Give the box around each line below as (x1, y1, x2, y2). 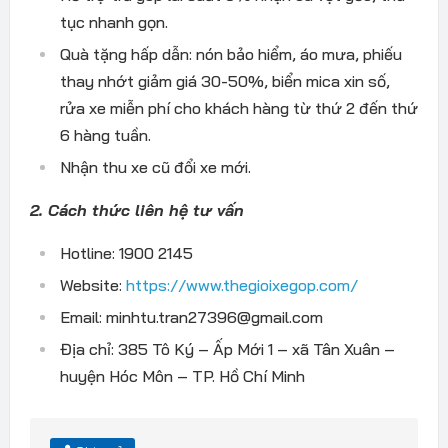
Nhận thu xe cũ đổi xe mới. (59, 156, 251, 177)
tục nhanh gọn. (59, 11, 168, 32)
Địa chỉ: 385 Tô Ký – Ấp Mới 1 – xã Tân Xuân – (59, 338, 395, 359)
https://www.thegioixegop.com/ (125, 274, 358, 295)
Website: (59, 274, 126, 295)
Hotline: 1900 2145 (59, 242, 193, 263)
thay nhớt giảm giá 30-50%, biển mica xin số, (59, 70, 390, 91)
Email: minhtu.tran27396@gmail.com (59, 306, 323, 327)
